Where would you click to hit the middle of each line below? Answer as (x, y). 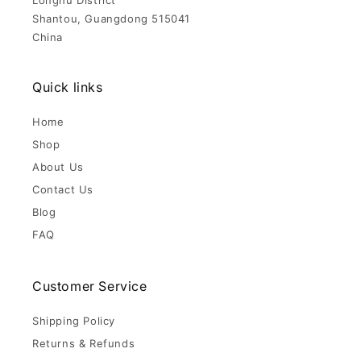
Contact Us (63, 190)
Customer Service (90, 286)
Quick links (68, 87)
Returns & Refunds (84, 344)
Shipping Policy (74, 321)
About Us (58, 167)
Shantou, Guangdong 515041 (111, 19)
